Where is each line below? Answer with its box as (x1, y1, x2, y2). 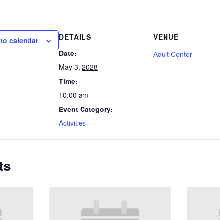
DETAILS (59, 32, 92, 42)
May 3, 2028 (59, 62, 98, 72)
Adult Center (153, 49, 192, 59)
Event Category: (59, 104, 113, 114)
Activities (59, 118, 86, 128)
